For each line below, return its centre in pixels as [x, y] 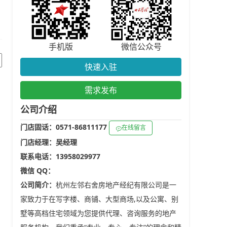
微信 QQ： [37, 170]
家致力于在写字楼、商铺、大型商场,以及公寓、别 [99, 199]
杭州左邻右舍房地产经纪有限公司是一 [116, 184]
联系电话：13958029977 [60, 156]
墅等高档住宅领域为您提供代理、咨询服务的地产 [98, 213]
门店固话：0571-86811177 [65, 127]
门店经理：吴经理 [49, 142]
